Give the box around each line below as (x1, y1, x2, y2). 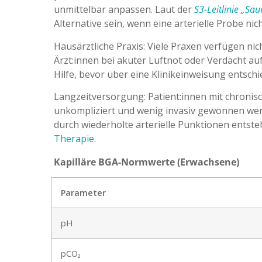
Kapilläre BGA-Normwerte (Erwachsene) (54, 156, 239, 169)
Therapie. (54, 132, 96, 146)
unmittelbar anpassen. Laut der (54, 3, 194, 16)
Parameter (61, 187, 106, 199)
